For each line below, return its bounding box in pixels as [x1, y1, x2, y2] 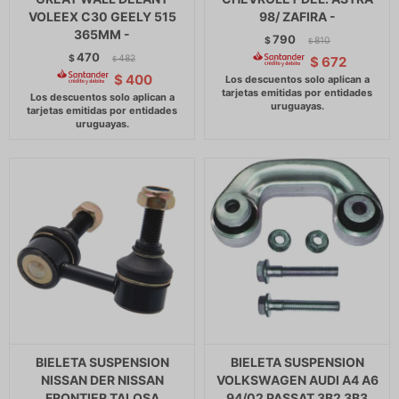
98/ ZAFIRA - [258, 9, 336, 24]
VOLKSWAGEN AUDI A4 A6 [216, 372, 379, 387]
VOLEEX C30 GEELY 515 [28, 9, 176, 24]
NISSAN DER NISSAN [40, 372, 164, 387]
